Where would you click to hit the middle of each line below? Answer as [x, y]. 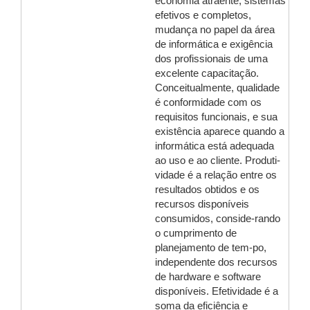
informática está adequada [215, 146]
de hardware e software [208, 277]
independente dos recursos [216, 262]
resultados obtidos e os [207, 190]
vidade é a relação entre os [216, 175]
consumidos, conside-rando [218, 219]
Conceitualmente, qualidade [217, 88]
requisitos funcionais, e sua [216, 117]
